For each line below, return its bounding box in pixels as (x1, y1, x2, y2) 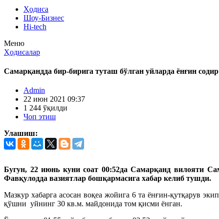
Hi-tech (23, 22, 46, 31)
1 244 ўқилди (23, 104, 67, 112)
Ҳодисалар (4, 47, 40, 56)
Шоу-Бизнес (23, 13, 64, 22)
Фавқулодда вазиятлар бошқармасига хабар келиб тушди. (4, 174, 211, 183)
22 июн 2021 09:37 (23, 95, 85, 104)
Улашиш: (4, 129, 38, 138)
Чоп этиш (23, 112, 56, 121)
